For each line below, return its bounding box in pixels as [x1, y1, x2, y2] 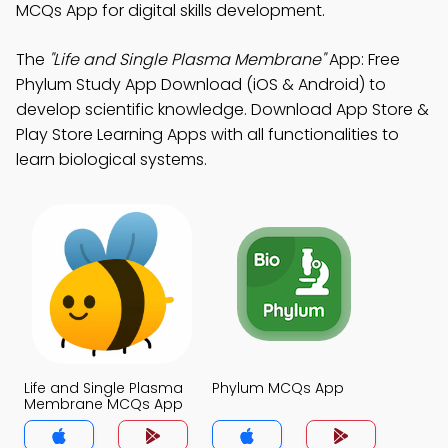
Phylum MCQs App [212, 378, 344, 398]
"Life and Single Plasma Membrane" [49, 48, 325, 71]
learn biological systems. [16, 148, 207, 171]
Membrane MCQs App [24, 394, 183, 414]
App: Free [325, 48, 400, 71]
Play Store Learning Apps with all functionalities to [16, 123, 399, 146]
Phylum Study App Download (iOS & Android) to [16, 73, 386, 96]
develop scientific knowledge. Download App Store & [16, 98, 429, 121]
